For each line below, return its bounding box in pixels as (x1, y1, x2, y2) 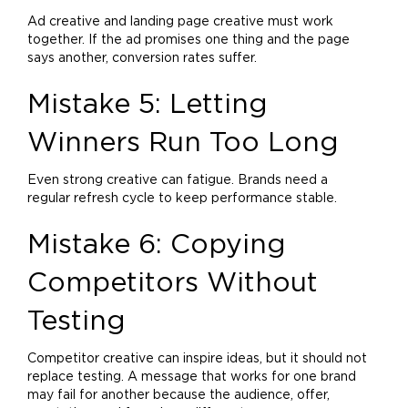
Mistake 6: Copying (27, 231, 286, 259)
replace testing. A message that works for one (27, 371, 321, 383)
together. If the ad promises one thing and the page (27, 34, 350, 46)
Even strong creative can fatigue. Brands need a (27, 174, 328, 187)
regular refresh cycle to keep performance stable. (27, 192, 337, 205)
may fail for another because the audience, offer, (27, 389, 330, 402)
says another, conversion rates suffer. (27, 52, 257, 65)
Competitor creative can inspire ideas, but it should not (27, 352, 367, 365)
